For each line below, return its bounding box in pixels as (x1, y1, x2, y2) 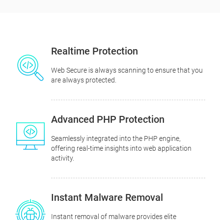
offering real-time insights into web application (51, 144, 192, 152)
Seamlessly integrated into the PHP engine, (51, 134, 181, 142)
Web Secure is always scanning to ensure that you (51, 66, 203, 74)
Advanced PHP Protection (51, 113, 165, 125)
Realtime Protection (51, 45, 138, 57)
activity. (51, 154, 74, 162)
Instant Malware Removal (51, 191, 163, 203)
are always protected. (51, 76, 116, 84)
